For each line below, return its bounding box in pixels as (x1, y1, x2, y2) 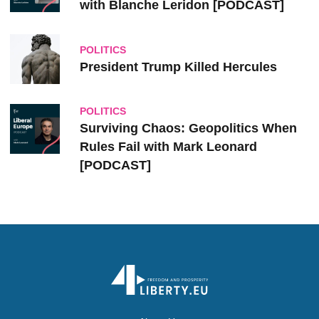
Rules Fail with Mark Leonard (80, 140, 257, 154)
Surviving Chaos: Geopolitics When (80, 121, 297, 135)
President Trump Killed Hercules (80, 59, 277, 74)
